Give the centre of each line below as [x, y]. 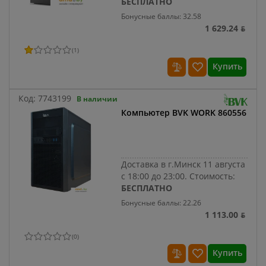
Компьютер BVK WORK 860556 [184, 113]
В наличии [97, 99]
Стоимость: [213, 176]
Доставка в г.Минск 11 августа [183, 164]
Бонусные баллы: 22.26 [161, 203]
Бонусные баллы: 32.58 [161, 17]
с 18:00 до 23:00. [156, 176]
